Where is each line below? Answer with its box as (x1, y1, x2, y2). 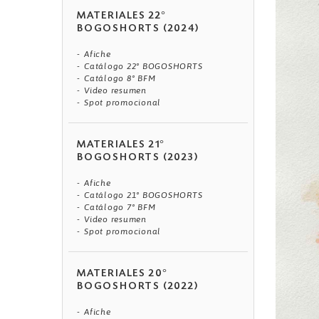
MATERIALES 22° (77, 11, 167, 22)
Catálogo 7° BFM (84, 202, 156, 213)
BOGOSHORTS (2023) (77, 153, 199, 164)
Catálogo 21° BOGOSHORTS (84, 190, 203, 201)
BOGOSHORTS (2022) (77, 282, 199, 293)
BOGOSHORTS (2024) (77, 24, 199, 35)
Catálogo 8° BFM (84, 73, 156, 84)
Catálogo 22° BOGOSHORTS (84, 61, 203, 72)
